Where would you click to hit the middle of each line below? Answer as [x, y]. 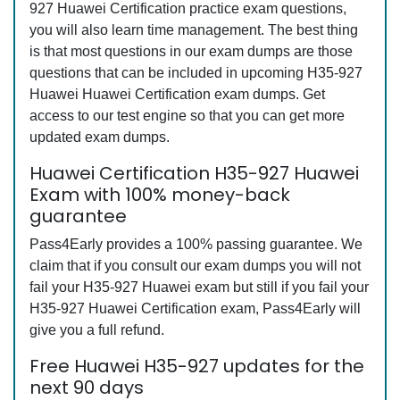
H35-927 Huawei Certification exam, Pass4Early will [195, 308]
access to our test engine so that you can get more [187, 116]
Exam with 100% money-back [160, 195]
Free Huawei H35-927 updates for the [197, 366]
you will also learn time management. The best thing [194, 30]
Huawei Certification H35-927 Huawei [194, 173]
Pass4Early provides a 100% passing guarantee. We [196, 244]
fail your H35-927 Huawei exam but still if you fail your [199, 287]
